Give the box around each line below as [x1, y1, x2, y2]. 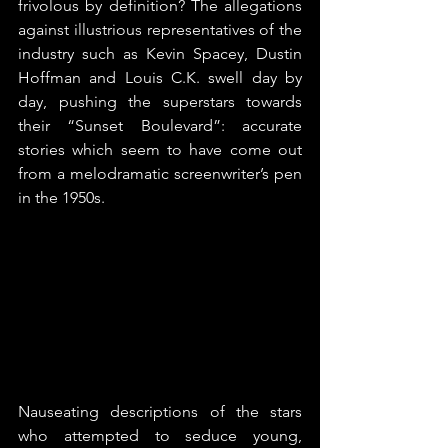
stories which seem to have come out [18, 140, 302, 159]
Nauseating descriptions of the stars [18, 401, 302, 421]
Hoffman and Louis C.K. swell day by [18, 68, 302, 87]
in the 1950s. [18, 188, 105, 207]
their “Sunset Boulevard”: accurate [18, 116, 302, 135]
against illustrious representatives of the [18, 20, 302, 39]
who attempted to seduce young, [18, 425, 302, 445]
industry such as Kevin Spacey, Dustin [18, 44, 302, 63]
